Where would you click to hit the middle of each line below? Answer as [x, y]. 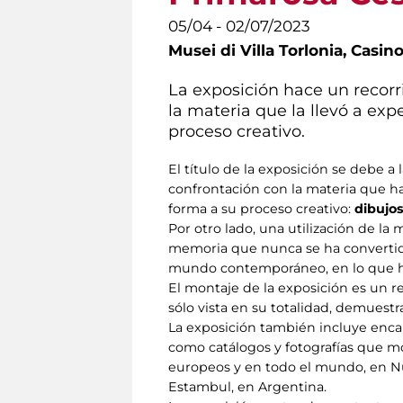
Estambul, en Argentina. [247, 386]
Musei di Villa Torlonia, [260, 50]
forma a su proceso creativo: [261, 208]
